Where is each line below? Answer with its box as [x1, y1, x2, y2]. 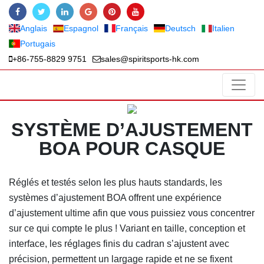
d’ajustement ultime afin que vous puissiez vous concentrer [9, 208, 255, 218]
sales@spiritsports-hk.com [101, 54, 199, 64]
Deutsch [164, 24, 196, 33]
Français [115, 24, 148, 33]
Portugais [19, 39, 55, 48]
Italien [212, 24, 235, 33]
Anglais [19, 24, 47, 33]
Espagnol [64, 24, 99, 33]
